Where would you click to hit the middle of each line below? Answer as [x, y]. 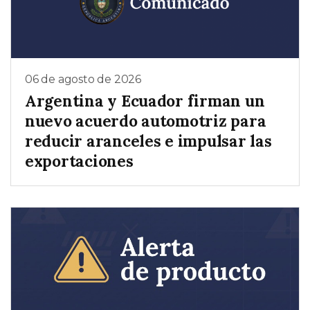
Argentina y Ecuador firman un [145, 101]
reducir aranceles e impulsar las [148, 141]
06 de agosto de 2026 [83, 79]
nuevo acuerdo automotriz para [146, 121]
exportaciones [79, 161]
